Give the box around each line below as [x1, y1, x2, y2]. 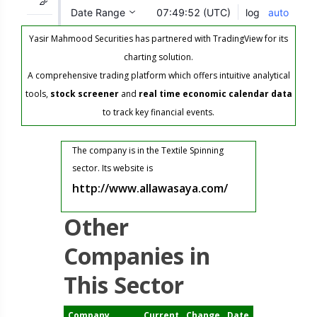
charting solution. [124, 51, 193, 63]
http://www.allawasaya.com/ [72, 180, 229, 196]
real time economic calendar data [138, 88, 292, 100]
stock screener [50, 88, 119, 100]
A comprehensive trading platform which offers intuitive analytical [27, 69, 290, 81]
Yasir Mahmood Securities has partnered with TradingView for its [29, 33, 288, 45]
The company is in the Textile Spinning [72, 144, 224, 156]
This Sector [63, 270, 184, 300]
